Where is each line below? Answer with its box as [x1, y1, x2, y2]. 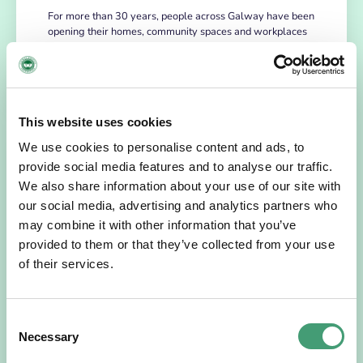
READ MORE [57, 78, 129, 95]
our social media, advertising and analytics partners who [19, 199, 337, 212]
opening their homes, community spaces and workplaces [47, 23, 307, 39]
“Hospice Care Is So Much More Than [45, 321, 282, 341]
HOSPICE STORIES [46, 297, 128, 310]
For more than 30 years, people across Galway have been [47, 8, 314, 23]
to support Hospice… [47, 39, 141, 54]
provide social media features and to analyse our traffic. [19, 160, 333, 173]
